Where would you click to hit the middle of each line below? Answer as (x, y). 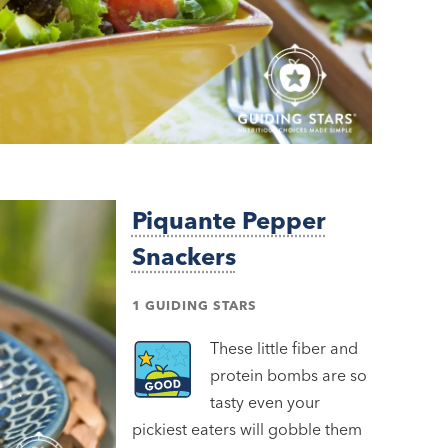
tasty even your (264, 401)
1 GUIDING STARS (194, 304)
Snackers (183, 256)
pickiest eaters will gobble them (246, 428)
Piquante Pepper (228, 220)
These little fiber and (283, 347)
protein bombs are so (288, 374)
